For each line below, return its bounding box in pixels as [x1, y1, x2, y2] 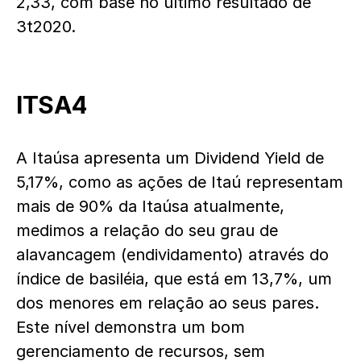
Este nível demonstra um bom [16, 317, 245, 337]
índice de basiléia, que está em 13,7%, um [16, 268, 332, 288]
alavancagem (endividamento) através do [16, 244, 329, 264]
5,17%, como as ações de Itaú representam [16, 172, 343, 192]
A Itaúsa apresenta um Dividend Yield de [16, 147, 324, 168]
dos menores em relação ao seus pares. [16, 293, 319, 313]
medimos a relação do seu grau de [16, 220, 278, 240]
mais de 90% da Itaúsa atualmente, [16, 196, 284, 216]
